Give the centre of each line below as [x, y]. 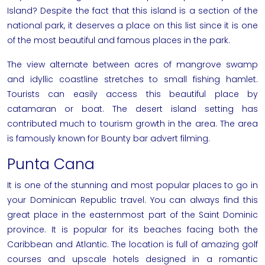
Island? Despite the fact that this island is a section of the [132, 10]
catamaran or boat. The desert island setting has [132, 109]
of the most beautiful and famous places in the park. [119, 40]
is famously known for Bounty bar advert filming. [109, 138]
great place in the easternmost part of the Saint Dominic [132, 214]
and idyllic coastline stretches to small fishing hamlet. [132, 79]
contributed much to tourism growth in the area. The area [132, 123]
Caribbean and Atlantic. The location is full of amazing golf [132, 244]
